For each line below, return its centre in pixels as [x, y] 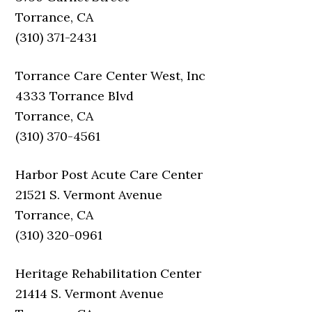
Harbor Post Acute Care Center [109, 174]
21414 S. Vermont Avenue [90, 294]
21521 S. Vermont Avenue [89, 195]
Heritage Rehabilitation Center [109, 273]
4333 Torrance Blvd [75, 96]
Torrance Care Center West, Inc [111, 76]
